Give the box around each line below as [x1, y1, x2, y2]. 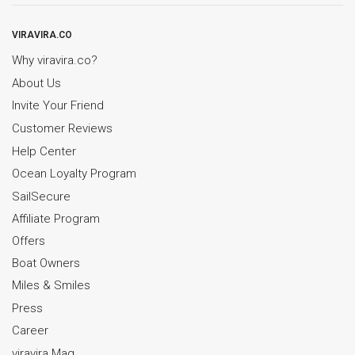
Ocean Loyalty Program [12, 166, 136, 181]
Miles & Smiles [12, 277, 90, 292]
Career [12, 323, 48, 338]
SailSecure [12, 189, 71, 204]
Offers [12, 233, 45, 248]
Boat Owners [12, 255, 80, 270]
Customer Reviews [12, 120, 113, 136]
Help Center [12, 143, 76, 158]
